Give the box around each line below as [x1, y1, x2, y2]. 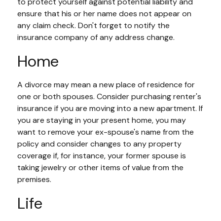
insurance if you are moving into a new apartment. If [17, 103, 203, 113]
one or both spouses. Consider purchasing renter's [17, 91, 201, 102]
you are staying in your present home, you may [17, 115, 186, 125]
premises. [17, 174, 51, 184]
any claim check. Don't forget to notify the [17, 20, 170, 31]
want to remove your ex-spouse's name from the [17, 127, 194, 137]
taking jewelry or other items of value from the [17, 162, 184, 173]
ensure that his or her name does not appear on [17, 8, 191, 19]
